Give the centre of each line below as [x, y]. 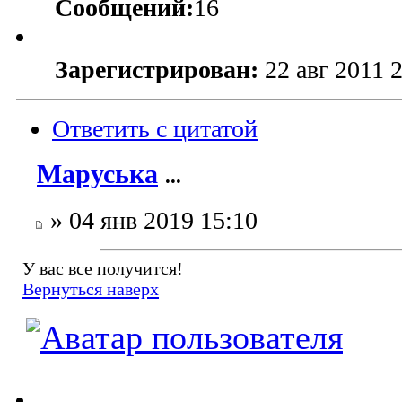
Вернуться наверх [91, 289]
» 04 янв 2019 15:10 [151, 221]
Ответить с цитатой [155, 128]
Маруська [97, 175]
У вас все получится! [103, 269]
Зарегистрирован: [157, 69]
